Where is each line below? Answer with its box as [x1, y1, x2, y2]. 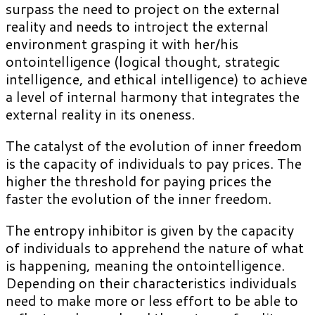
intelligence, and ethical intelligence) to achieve [6, 68, 307, 89]
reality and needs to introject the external [6, 15, 269, 36]
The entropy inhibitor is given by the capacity [6, 219, 294, 240]
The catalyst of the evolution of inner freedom [6, 135, 302, 155]
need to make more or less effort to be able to [6, 290, 298, 310]
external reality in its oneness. [6, 103, 195, 124]
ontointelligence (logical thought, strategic [6, 51, 281, 71]
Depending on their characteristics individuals [6, 272, 297, 292]
